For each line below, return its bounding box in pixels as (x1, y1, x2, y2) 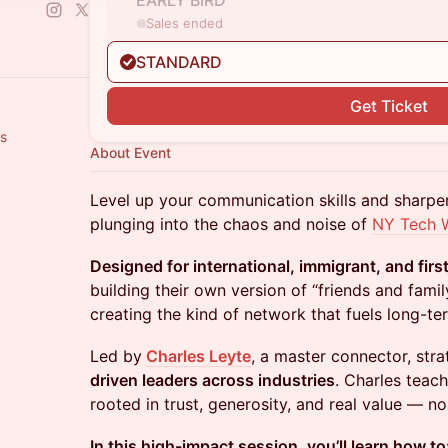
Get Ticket (350, 96, 428, 116)
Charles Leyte (146, 346, 251, 366)
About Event (90, 144, 171, 161)
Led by (90, 346, 142, 366)
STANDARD (136, 52, 222, 72)
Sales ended (146, 15, 227, 31)
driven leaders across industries (90, 370, 335, 390)
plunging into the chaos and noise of (90, 214, 372, 234)
